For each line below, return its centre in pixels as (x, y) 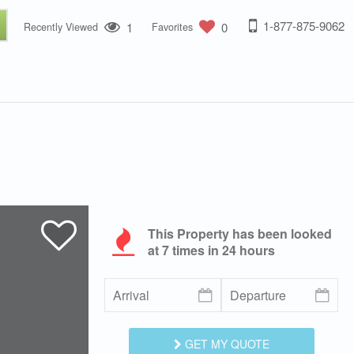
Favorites (172, 27)
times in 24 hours (222, 250)
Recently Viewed (61, 27)
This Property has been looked (240, 233)
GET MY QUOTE (225, 344)
